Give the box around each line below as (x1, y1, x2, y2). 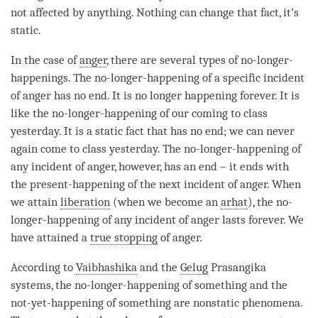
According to (11, 260, 76, 274)
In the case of (11, 53, 79, 67)
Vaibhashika (76, 260, 137, 274)
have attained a (11, 230, 90, 244)
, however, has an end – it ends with (114, 159, 289, 173)
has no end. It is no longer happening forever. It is (51, 88, 300, 102)
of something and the (180, 278, 287, 292)
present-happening (30, 177, 125, 191)
